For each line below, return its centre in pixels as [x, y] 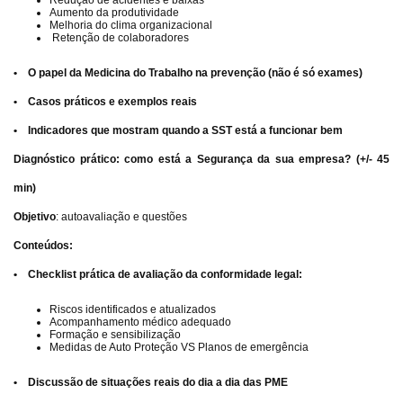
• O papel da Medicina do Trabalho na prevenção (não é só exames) [188, 73]
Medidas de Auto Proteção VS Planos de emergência [179, 347]
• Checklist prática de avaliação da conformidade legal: [158, 274]
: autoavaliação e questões [121, 217]
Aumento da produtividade [114, 13]
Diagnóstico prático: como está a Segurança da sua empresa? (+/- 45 [201, 159]
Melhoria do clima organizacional [131, 25]
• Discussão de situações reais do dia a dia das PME [151, 382]
